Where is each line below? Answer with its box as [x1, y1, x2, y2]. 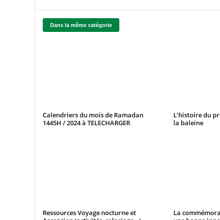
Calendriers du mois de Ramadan [42, 110, 143, 120]
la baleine [173, 118, 204, 128]
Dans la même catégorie [50, 22, 112, 28]
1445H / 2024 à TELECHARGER [42, 118, 130, 128]
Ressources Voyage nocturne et [42, 208, 136, 217]
